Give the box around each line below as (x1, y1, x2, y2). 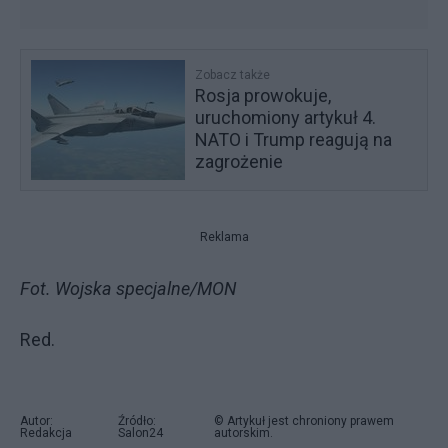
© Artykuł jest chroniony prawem (213, 413, 394, 428)
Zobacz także (195, 67, 271, 82)
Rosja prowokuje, (195, 84, 332, 106)
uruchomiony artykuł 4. (195, 106, 377, 128)
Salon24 (117, 425, 163, 440)
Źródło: (117, 413, 156, 428)
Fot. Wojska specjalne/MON (20, 277, 236, 299)
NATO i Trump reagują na (195, 128, 393, 150)
